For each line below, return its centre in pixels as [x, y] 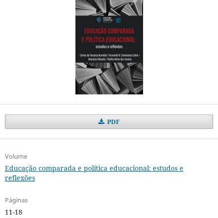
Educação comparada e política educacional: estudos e [94, 168]
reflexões [20, 178]
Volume [16, 156]
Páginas [16, 200]
